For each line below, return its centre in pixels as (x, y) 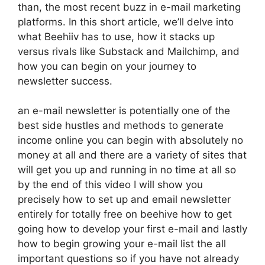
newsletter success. (65, 81)
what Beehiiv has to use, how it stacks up (116, 36)
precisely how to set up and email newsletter (124, 199)
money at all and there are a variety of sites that (132, 155)
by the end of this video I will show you (110, 185)
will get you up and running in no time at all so (127, 170)
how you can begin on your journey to (107, 66)
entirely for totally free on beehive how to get (125, 214)
